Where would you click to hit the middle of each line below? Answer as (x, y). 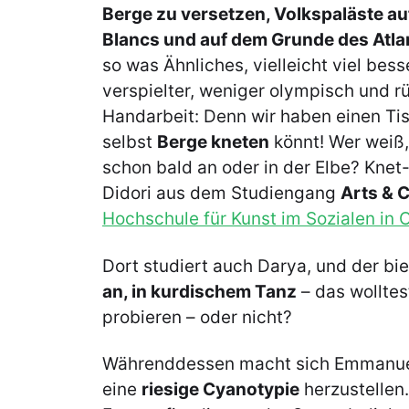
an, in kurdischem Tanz (199, 291)
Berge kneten (213, 142)
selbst (130, 142)
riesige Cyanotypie (220, 389)
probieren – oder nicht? (199, 317)
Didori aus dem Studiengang (221, 194)
